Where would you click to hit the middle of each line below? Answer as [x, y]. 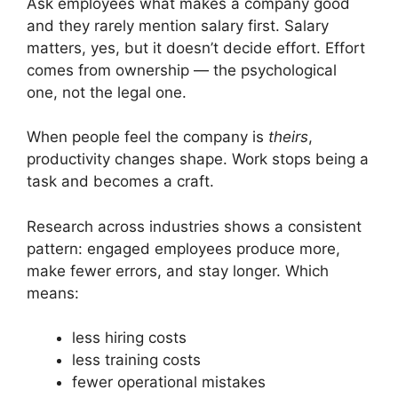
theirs [288, 137]
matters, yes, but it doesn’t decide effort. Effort [196, 48]
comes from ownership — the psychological [182, 70]
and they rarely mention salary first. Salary [178, 25]
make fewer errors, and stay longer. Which [178, 271]
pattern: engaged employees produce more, [183, 248]
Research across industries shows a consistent [194, 226]
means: [53, 293]
